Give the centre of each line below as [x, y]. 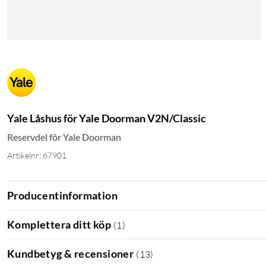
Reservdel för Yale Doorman [64, 137]
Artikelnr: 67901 [37, 156]
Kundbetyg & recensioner [71, 253]
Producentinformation [62, 195]
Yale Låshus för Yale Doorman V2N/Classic [107, 118]
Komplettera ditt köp [59, 224]
